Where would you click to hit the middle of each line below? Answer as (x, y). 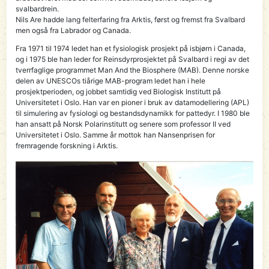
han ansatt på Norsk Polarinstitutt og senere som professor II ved (123, 124)
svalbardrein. (38, 8)
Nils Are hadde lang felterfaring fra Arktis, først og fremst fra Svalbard (131, 19)
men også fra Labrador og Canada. (74, 30)
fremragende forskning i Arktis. (67, 145)
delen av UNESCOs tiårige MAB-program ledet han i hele (111, 80)
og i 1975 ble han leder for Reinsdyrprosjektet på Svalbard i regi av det (133, 59)
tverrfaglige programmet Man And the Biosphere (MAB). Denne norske (133, 70)
